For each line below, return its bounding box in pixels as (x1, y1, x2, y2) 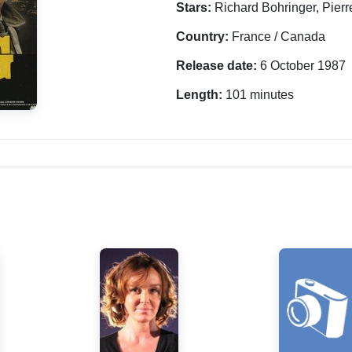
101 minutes (222, 88, 294, 101)
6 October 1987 (257, 59, 346, 72)
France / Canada (229, 30, 325, 43)
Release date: (176, 59, 257, 72)
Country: (176, 30, 229, 43)
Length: (176, 88, 222, 101)
